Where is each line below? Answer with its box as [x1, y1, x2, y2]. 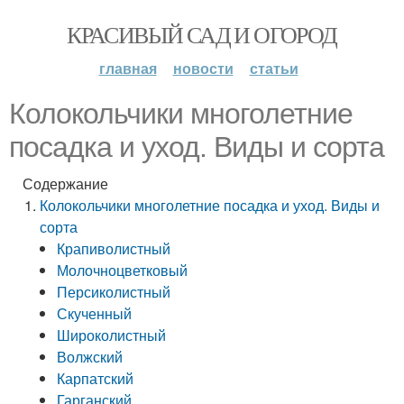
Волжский [57, 346, 124, 367]
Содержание [23, 173, 108, 194]
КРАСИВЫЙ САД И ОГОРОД [67, 19, 337, 50]
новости [172, 58, 234, 78]
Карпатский [57, 368, 134, 389]
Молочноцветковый [57, 260, 188, 280]
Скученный [57, 303, 133, 324]
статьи [249, 58, 298, 78]
